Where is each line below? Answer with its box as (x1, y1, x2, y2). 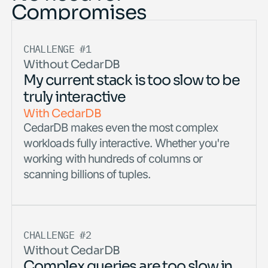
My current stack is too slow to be (23, 68, 240, 90)
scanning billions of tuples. (23, 166, 151, 182)
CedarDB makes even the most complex (23, 119, 218, 136)
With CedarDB (23, 103, 102, 121)
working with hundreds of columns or (23, 150, 202, 167)
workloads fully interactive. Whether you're (23, 135, 230, 151)
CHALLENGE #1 (23, 41, 92, 57)
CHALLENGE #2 (23, 227, 92, 242)
